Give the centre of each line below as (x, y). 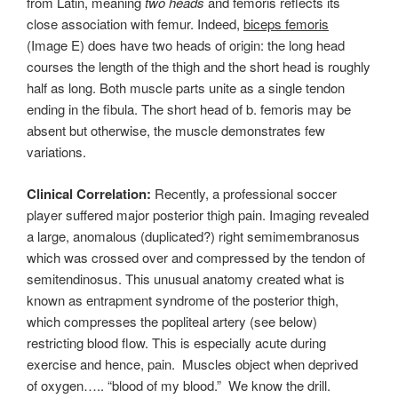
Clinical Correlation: (89, 193)
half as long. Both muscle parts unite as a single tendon (186, 88)
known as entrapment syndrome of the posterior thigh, (183, 299)
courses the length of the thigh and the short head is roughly (199, 67)
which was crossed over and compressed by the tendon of (196, 257)
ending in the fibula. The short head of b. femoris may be (189, 109)
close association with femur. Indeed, (135, 24)
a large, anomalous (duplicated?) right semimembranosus (193, 235)
